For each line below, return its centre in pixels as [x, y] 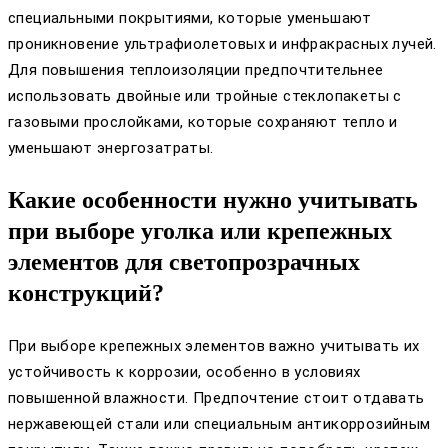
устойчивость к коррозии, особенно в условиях [184, 371]
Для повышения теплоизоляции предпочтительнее [196, 69]
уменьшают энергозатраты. [111, 147]
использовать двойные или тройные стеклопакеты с [205, 95]
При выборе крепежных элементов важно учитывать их [214, 345]
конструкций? [86, 292]
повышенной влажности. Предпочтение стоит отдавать [216, 397]
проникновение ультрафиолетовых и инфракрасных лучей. [222, 43]
